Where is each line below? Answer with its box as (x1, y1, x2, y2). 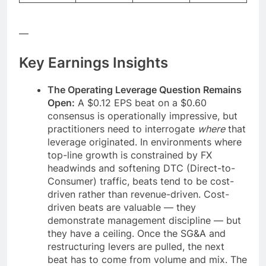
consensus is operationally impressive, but (47, 109, 237, 122)
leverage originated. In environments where (47, 135, 242, 148)
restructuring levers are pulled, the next (47, 240, 224, 252)
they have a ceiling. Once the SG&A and (47, 227, 226, 239)
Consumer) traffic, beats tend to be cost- (47, 175, 234, 187)
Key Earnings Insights (19, 53, 168, 71)
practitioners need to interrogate (47, 122, 198, 135)
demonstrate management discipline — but (47, 214, 241, 226)
